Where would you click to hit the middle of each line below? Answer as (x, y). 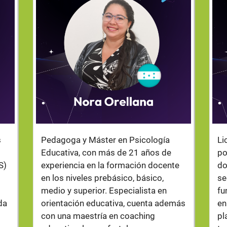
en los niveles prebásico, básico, (102, 178)
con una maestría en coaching (98, 216)
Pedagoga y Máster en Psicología (105, 140)
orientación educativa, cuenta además (113, 203)
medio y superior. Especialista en (104, 191)
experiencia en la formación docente (110, 165)
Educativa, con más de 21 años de (106, 153)
